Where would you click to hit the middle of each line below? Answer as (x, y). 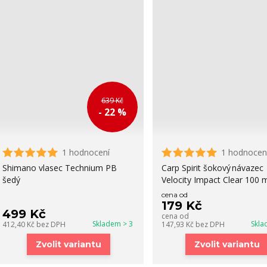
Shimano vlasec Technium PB (59, 168)
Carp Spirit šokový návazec (212, 168)
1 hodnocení (86, 152)
